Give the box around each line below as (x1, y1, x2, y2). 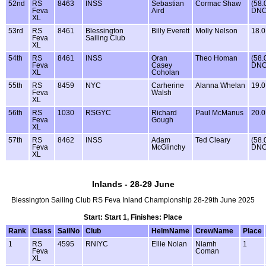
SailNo (58, 227, 80, 235)
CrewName (195, 227, 233, 235)
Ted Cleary (195, 136, 230, 144)
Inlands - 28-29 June (91, 179, 175, 189)
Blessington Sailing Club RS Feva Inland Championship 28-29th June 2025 (11, 197, 255, 204)
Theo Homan (195, 54, 237, 62)
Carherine (151, 81, 184, 89)
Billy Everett (151, 27, 189, 34)
